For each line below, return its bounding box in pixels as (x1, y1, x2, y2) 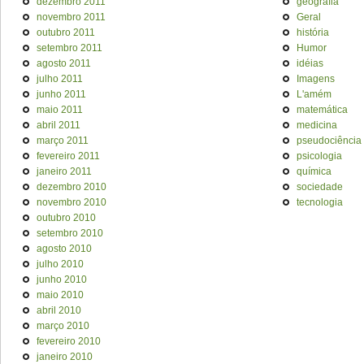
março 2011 (37, 135, 89, 146)
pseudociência (297, 135, 362, 146)
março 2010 (37, 320, 89, 331)
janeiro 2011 (37, 166, 92, 177)
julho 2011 (37, 73, 83, 84)
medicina (297, 119, 337, 131)
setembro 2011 (37, 42, 102, 54)
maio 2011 (37, 104, 83, 115)
